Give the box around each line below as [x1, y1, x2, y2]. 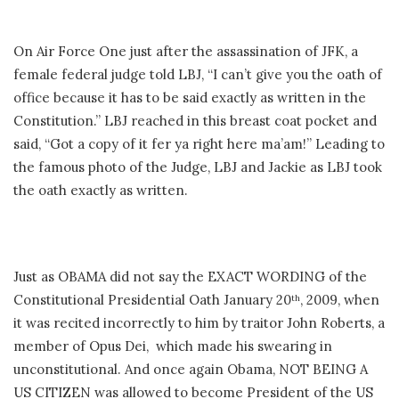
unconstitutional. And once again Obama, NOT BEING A [13, 360, 368, 378]
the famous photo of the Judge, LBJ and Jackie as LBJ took [13, 158, 382, 175]
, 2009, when [300, 290, 379, 308]
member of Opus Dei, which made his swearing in [13, 337, 332, 354]
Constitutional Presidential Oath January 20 [13, 290, 291, 308]
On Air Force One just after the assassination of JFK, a [13, 42, 358, 60]
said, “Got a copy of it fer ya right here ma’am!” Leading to [13, 134, 385, 152]
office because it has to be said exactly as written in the [13, 88, 366, 106]
